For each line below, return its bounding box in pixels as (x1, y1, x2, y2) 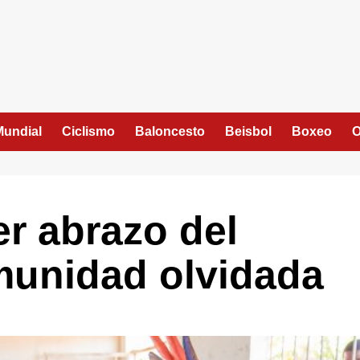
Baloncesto (135, 125, 205, 138)
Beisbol (225, 125, 272, 138)
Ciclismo (62, 125, 115, 138)
